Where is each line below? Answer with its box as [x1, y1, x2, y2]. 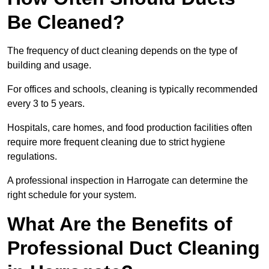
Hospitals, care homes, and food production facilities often [7, 122, 252, 133]
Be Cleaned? [7, 11, 125, 34]
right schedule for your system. [7, 190, 136, 201]
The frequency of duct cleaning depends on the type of [7, 46, 237, 56]
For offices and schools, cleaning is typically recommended [7, 84, 258, 95]
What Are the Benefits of [7, 213, 232, 235]
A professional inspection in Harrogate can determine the [7, 175, 248, 186]
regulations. [7, 151, 57, 162]
